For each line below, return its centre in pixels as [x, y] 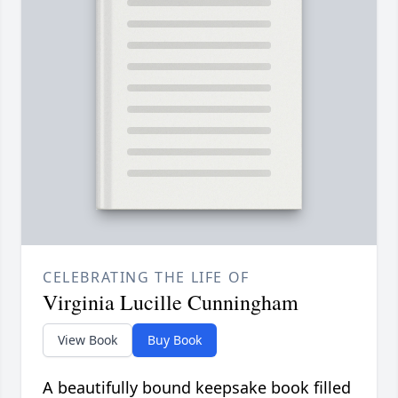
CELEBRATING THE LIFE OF [146, 278]
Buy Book [175, 340]
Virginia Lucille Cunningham [171, 302]
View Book [88, 340]
